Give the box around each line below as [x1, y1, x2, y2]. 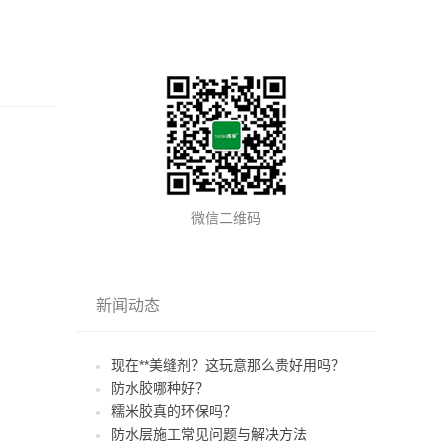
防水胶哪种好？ [111, 380, 209, 396]
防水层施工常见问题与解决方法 [111, 426, 307, 442]
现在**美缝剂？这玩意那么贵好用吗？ [111, 357, 345, 373]
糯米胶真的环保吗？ [111, 403, 237, 419]
